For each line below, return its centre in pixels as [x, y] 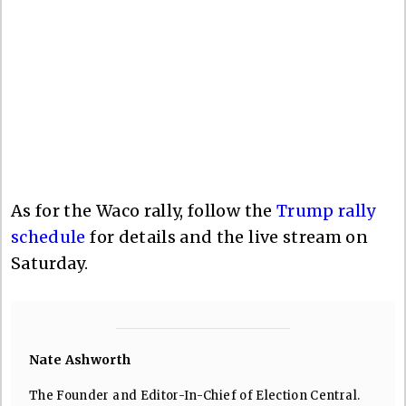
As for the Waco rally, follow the [144, 210]
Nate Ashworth [80, 359]
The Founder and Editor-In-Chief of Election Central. [195, 395]
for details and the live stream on [227, 237]
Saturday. [50, 263]
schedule [48, 237]
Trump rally [326, 210]
